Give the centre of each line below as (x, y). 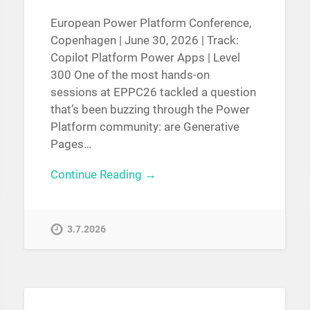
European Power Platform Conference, (151, 23)
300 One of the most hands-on (130, 75)
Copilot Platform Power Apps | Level (145, 58)
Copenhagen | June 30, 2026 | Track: (144, 40)
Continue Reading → (103, 174)
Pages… (71, 144)
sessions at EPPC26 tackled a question (153, 92)
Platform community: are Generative (145, 127)
